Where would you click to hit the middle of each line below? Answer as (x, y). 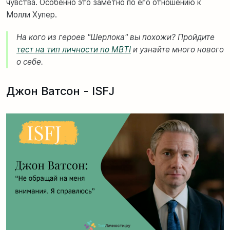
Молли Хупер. (32, 15)
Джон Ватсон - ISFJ (60, 91)
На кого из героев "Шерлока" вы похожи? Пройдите (116, 37)
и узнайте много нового (177, 50)
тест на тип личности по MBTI (74, 50)
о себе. (30, 62)
